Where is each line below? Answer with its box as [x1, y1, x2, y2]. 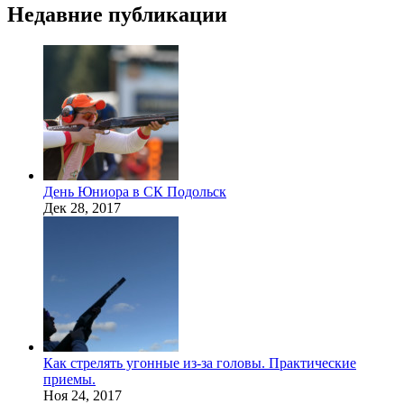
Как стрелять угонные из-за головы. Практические [43, 354, 356, 371]
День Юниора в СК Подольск [43, 183, 226, 199]
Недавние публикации [7, 2, 227, 26]
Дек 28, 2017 [43, 199, 121, 216]
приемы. [43, 371, 96, 387]
